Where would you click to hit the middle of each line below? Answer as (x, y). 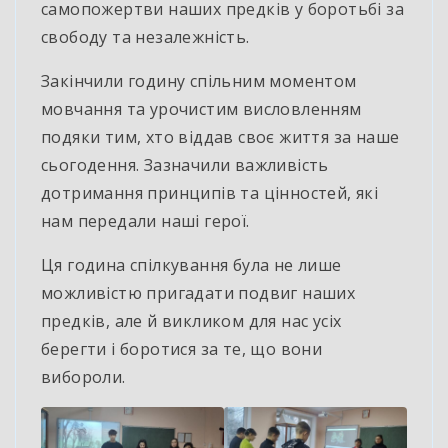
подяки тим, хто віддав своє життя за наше (220, 137)
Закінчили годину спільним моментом (199, 81)
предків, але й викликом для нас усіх (191, 321)
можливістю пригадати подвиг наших (198, 293)
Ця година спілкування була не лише (191, 265)
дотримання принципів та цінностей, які (210, 193)
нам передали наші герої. (145, 221)
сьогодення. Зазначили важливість (185, 165)
